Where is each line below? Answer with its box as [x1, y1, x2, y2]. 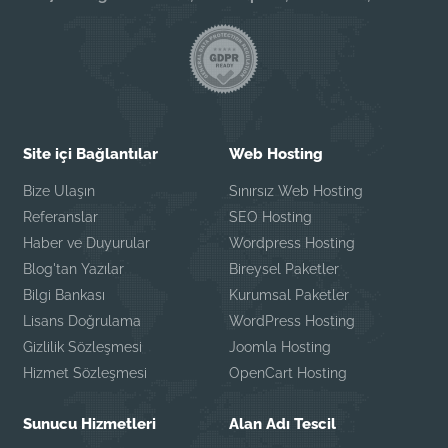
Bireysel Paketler [228, 260, 339, 277]
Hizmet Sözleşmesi [23, 364, 148, 381]
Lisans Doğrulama [23, 312, 142, 329]
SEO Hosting [228, 208, 312, 225]
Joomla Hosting [228, 338, 331, 355]
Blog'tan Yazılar [23, 260, 125, 277]
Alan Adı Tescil [228, 414, 336, 433]
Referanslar [23, 208, 99, 225]
